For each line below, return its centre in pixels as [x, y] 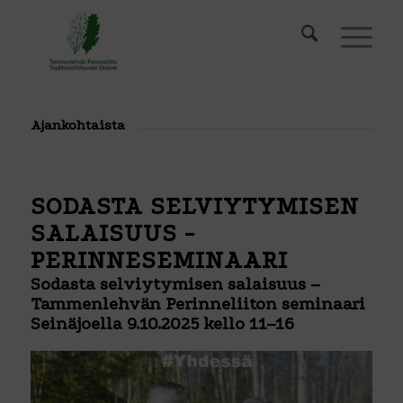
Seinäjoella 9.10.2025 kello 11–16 [162, 324]
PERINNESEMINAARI [159, 260]
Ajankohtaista [77, 125]
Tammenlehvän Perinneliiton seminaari [197, 304]
